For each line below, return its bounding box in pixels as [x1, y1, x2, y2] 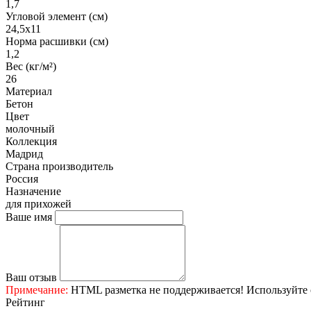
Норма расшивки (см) [6, 35, 108, 48]
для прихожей [6, 198, 72, 210]
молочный [6, 123, 55, 135]
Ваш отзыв [6, 271, 57, 284]
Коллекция [6, 135, 57, 148]
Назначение [6, 185, 61, 198]
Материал [6, 85, 52, 98]
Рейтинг [6, 296, 45, 309]
